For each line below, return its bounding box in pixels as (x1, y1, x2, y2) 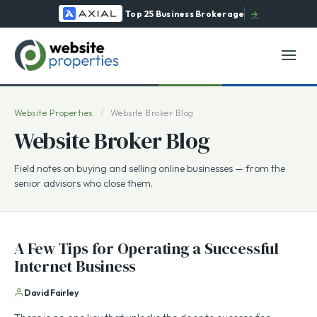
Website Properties (14, 109, 93, 120)
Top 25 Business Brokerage (125, 8, 245, 20)
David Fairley (24, 288, 79, 299)
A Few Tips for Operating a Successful (14, 239, 279, 260)
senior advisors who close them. (14, 178, 153, 191)
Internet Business (14, 257, 137, 278)
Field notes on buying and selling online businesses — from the (14, 163, 285, 176)
